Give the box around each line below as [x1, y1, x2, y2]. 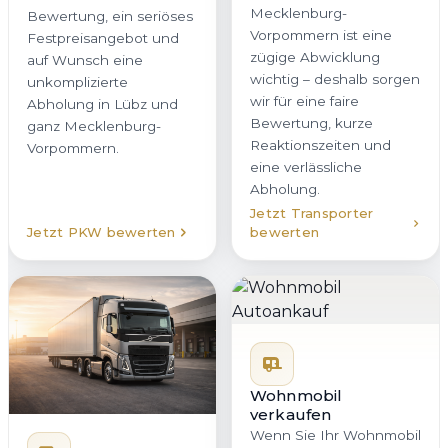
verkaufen [250, 405, 332, 425]
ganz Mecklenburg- [27, 118, 161, 135]
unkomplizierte [27, 74, 128, 91]
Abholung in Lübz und [27, 96, 178, 113]
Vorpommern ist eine [250, 27, 392, 44]
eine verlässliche [250, 159, 362, 176]
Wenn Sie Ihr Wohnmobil [250, 427, 421, 444]
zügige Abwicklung [250, 49, 380, 66]
